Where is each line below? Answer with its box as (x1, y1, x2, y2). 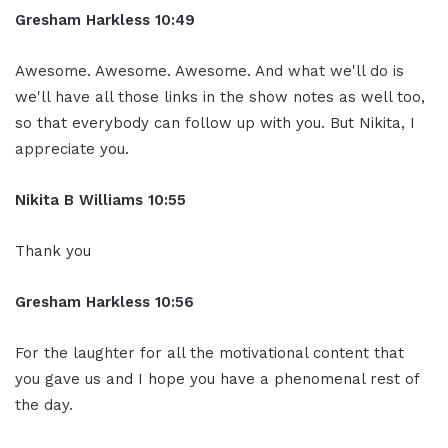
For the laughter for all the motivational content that (15, 343, 404, 362)
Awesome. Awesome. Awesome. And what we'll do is (15, 61, 404, 80)
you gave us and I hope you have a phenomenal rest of (15, 369, 419, 388)
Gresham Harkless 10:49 (15, 10, 195, 29)
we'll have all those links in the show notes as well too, (15, 87, 425, 106)
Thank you (15, 241, 91, 260)
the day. (15, 395, 73, 414)
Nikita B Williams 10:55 (15, 190, 186, 209)
